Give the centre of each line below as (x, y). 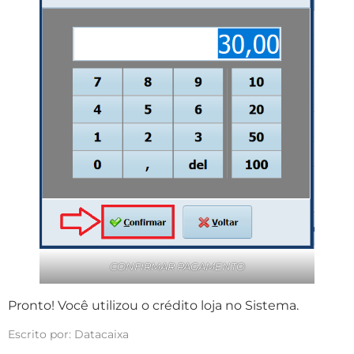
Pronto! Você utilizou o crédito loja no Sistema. (153, 305)
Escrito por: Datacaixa (68, 335)
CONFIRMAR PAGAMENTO (177, 266)
